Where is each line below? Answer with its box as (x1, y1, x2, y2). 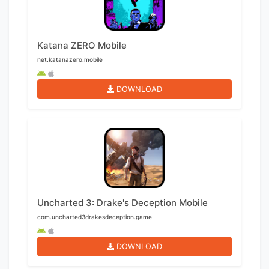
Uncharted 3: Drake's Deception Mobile (37, 197, 208, 209)
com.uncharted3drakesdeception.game (37, 213, 152, 221)
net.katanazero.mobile (37, 56, 103, 64)
